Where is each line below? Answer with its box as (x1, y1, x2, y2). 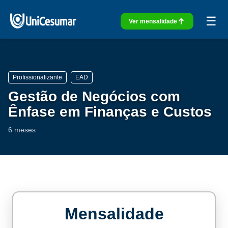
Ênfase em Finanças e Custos (8, 104, 212, 120)
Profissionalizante (13, 74, 62, 81)
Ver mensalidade (129, 17, 177, 25)
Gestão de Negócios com (8, 89, 180, 104)
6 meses (8, 126, 36, 134)
